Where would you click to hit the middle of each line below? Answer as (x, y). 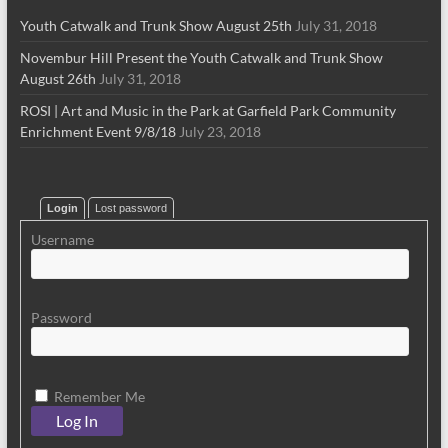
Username (62, 239)
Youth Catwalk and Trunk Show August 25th (155, 25)
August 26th (57, 78)
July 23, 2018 (219, 131)
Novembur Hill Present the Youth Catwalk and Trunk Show (201, 57)
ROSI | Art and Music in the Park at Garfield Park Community (207, 110)
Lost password (130, 208)
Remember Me (97, 397)
